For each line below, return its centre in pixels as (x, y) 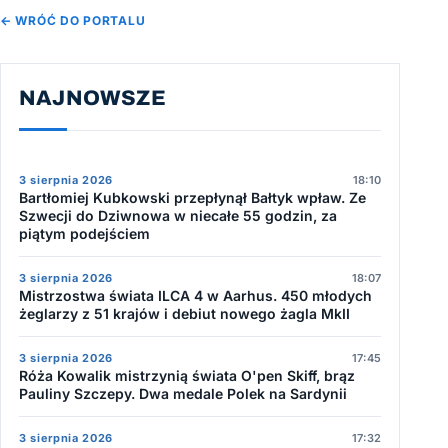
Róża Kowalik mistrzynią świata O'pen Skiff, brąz (187, 376)
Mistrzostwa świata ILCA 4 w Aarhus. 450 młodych (195, 296)
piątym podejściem (84, 234)
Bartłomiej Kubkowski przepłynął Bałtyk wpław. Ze (192, 198)
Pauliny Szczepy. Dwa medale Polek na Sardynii (183, 394)
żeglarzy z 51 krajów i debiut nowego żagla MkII (184, 314)
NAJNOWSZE (92, 98)
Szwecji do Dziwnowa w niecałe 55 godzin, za (178, 216)
